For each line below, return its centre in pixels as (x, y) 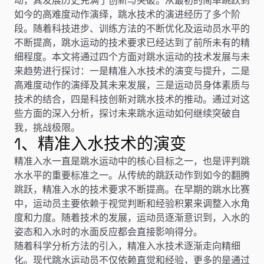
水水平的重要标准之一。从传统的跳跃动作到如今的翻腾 (132, 175)
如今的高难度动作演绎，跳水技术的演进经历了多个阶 (127, 14)
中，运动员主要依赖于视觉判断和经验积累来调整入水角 (132, 203)
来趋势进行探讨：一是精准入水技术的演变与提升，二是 (132, 70)
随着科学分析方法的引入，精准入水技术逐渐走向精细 (127, 245)
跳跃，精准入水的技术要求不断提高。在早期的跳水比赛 (132, 189)
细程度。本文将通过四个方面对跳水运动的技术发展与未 (132, 56)
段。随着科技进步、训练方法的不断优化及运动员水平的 (132, 28)
